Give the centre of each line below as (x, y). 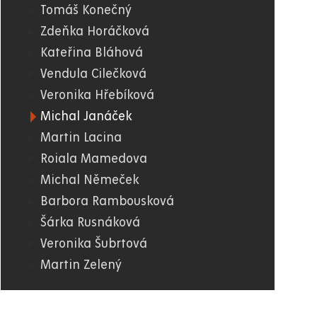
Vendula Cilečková (93, 74)
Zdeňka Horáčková (95, 31)
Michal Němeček (90, 180)
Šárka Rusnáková (90, 223)
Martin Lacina (81, 138)
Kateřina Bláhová (92, 53)
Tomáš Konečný (86, 10)
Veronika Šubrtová (94, 244)
